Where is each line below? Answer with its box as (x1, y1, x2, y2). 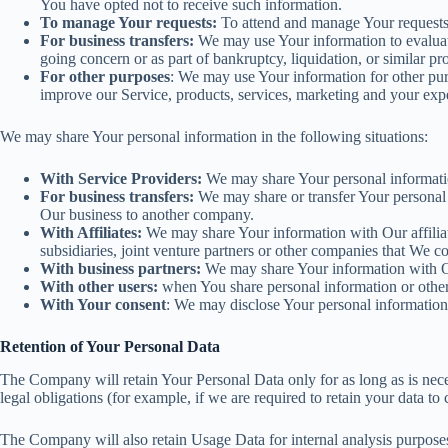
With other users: (40, 278, 158, 296)
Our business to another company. (40, 206, 254, 224)
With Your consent (40, 296, 166, 314)
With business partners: (40, 260, 201, 278)
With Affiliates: (40, 224, 142, 242)
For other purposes (40, 68, 170, 86)
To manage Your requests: (40, 14, 217, 32)
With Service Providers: (40, 170, 202, 188)
